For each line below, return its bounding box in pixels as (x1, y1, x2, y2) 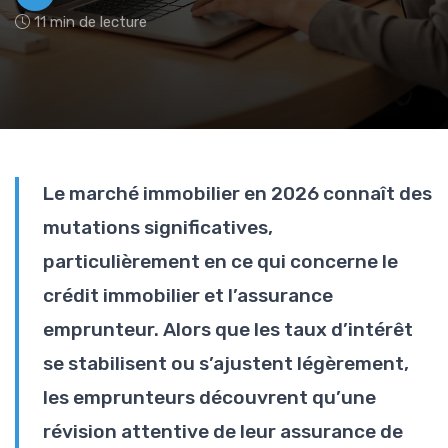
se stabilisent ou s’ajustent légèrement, (43, 351, 409, 375)
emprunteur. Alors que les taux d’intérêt (43, 317, 413, 341)
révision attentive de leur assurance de (43, 419, 403, 443)
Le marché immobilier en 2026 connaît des (43, 181, 432, 205)
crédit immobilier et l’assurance (43, 283, 333, 307)
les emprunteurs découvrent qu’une (43, 385, 376, 409)
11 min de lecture (34, 12, 147, 31)
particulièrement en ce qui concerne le (43, 249, 398, 273)
